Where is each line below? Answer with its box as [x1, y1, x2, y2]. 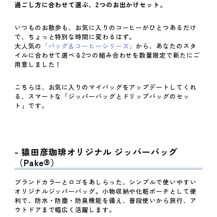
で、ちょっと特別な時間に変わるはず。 [15, 32, 136, 42]
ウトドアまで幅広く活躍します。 [15, 205, 116, 215]
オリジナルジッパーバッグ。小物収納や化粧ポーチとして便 [15, 186, 197, 196]
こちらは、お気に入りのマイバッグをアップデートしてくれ [15, 82, 197, 92]
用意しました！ [15, 60, 62, 69]
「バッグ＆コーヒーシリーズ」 [41, 41, 136, 51]
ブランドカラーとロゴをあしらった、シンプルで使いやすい [15, 177, 197, 187]
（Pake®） [15, 156, 60, 169]
